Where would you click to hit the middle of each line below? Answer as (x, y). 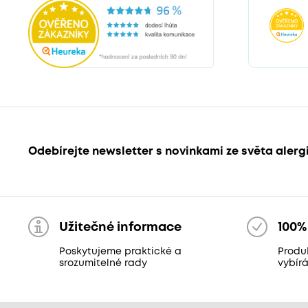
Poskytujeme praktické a (120, 251)
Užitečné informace (120, 227)
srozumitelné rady (103, 263)
